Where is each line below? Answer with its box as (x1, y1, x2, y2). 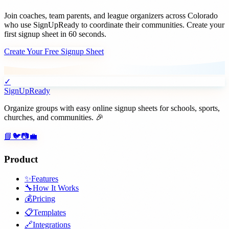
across (164, 11, 188, 20)
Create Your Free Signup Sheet (4, 47, 104, 56)
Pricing (32, 194, 55, 203)
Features (31, 174, 58, 184)
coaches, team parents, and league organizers (19, 11, 164, 20)
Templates (33, 208, 66, 217)
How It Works (33, 184, 79, 193)
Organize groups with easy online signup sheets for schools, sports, (4, 103, 220, 112)
